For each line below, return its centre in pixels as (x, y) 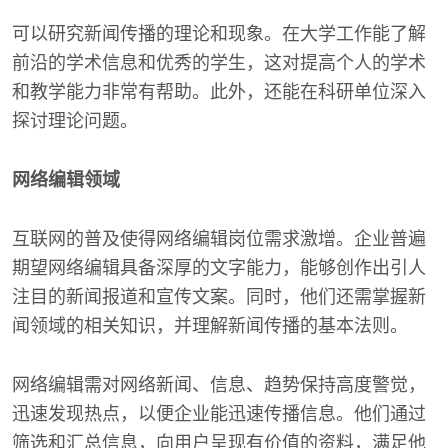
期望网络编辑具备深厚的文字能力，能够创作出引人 (219, 268)
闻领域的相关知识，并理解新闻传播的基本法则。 (210, 326)
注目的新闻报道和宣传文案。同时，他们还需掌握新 (219, 297)
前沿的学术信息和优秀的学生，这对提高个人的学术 (219, 63)
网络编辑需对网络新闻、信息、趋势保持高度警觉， (219, 385)
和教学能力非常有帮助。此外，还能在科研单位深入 (219, 92)
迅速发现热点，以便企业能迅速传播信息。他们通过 (219, 414)
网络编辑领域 (66, 180)
